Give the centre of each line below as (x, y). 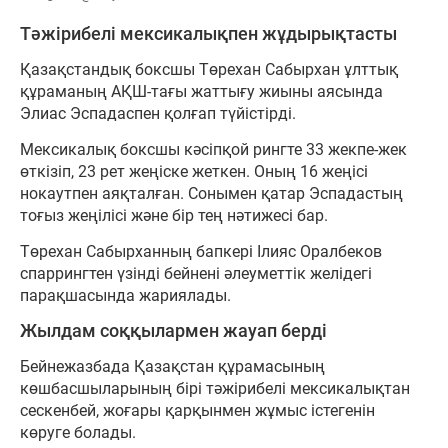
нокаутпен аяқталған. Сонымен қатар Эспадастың (211, 193)
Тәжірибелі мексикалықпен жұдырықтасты (208, 33)
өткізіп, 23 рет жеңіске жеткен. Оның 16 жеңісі (194, 171)
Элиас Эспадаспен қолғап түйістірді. (158, 113)
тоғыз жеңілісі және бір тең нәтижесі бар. (174, 215)
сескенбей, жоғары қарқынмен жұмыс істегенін (197, 410)
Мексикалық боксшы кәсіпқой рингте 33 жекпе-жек (213, 149)
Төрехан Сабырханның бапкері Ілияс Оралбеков (201, 251)
